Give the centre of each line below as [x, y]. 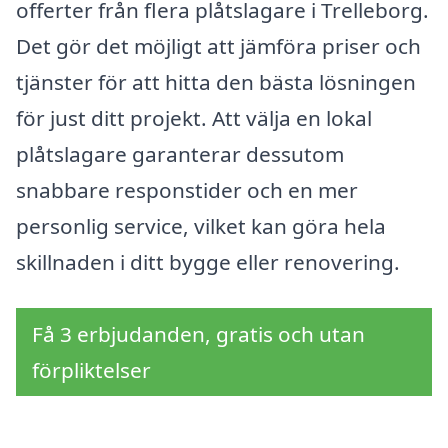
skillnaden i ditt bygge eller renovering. [208, 261]
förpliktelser [91, 369]
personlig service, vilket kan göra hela [201, 225]
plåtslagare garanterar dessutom [180, 153]
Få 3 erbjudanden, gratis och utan [198, 333]
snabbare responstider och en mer [187, 189]
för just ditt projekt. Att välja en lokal [194, 117]
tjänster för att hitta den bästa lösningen [216, 81]
